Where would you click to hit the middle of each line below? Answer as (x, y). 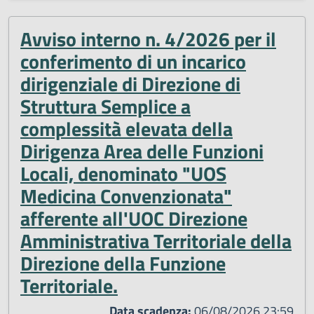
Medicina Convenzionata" (126, 196)
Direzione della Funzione (123, 263)
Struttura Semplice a (105, 106)
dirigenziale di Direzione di (130, 83)
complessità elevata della (127, 128)
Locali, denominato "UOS (123, 173)
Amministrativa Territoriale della (156, 240)
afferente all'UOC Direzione (134, 218)
